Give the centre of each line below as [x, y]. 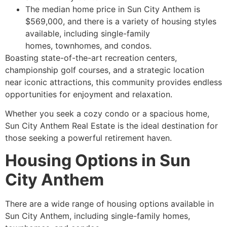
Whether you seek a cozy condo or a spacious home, [107, 113]
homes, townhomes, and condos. [88, 45]
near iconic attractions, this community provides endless [113, 82]
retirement [125, 138]
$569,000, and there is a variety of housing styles [121, 21]
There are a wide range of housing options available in [109, 204]
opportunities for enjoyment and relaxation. [89, 94]
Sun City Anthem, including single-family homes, [98, 216]
